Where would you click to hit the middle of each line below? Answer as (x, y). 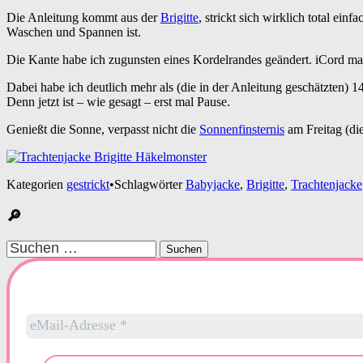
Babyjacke (213, 185)
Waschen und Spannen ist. (74, 32)
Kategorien (36, 185)
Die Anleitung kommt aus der (83, 18)
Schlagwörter (150, 185)
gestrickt (88, 185)
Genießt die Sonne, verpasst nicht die (103, 130)
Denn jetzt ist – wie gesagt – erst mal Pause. (118, 102)
